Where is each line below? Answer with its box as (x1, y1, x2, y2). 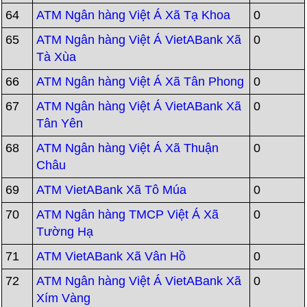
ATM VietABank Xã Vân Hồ (36, 249, 186, 263)
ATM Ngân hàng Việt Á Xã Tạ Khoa (36, 8, 231, 22)
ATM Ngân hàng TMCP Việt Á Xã (36, 208, 219, 221)
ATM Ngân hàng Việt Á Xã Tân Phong (36, 75, 245, 88)
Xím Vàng (36, 291, 91, 305)
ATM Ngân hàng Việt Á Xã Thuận (36, 141, 219, 155)
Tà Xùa (36, 50, 77, 64)
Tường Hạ (36, 225, 94, 238)
